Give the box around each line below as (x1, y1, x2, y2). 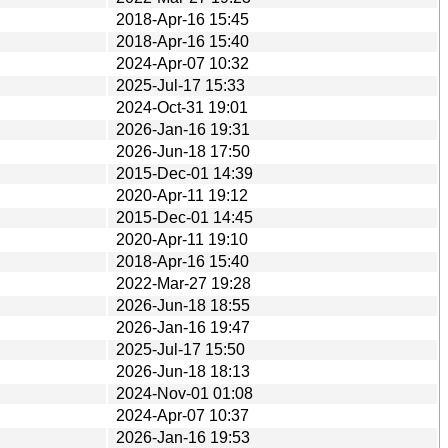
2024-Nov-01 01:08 (116, 384, 253, 402)
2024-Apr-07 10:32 (116, 54, 249, 72)
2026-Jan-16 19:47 (116, 318, 250, 336)
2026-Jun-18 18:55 (116, 296, 250, 314)
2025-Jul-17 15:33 (116, 76, 245, 94)
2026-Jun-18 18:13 (116, 362, 250, 380)
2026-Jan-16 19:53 (116, 428, 250, 446)
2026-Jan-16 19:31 (116, 120, 250, 138)
